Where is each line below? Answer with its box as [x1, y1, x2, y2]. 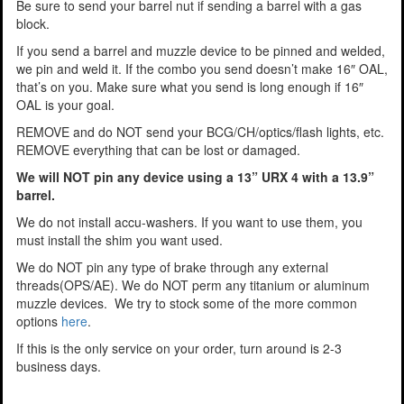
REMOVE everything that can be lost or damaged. [16, 141, 300, 160]
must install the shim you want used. [16, 231, 223, 250]
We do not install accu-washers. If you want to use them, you [16, 213, 363, 232]
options [16, 312, 61, 331]
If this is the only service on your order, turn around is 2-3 [16, 339, 342, 358]
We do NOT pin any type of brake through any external [16, 258, 328, 277]
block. [16, 14, 50, 33]
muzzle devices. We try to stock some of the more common [16, 294, 357, 313]
